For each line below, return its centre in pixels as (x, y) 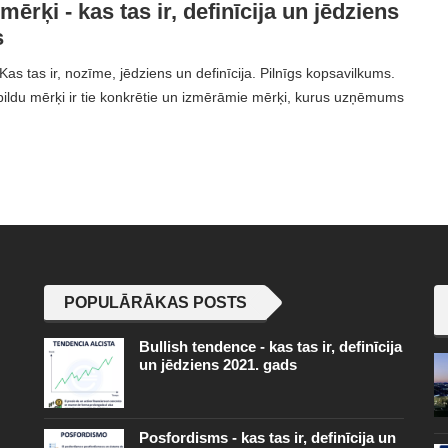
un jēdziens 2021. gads (218, 365)
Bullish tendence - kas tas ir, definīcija (270, 347)
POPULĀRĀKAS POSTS (156, 303)
